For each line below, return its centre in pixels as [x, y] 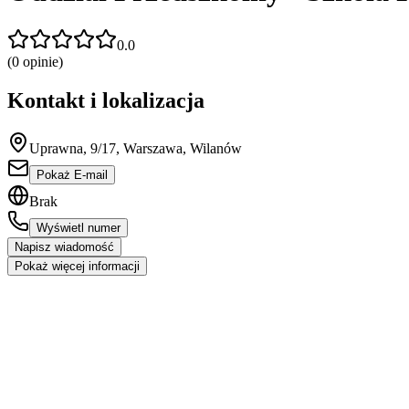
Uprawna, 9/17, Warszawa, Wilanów [136, 148]
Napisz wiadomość [64, 246]
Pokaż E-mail [72, 174]
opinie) [41, 61]
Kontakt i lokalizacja [106, 100]
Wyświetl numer [79, 227]
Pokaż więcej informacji [77, 266]
